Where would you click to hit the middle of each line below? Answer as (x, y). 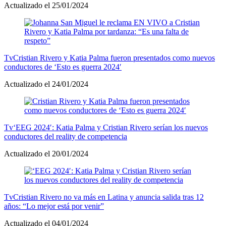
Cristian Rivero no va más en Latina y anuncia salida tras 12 (108, 197)
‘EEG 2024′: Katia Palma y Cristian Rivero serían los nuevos (110, 127)
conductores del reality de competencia (66, 136)
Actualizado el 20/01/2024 (46, 153)
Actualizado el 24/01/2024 (46, 84)
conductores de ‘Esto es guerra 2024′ (63, 67)
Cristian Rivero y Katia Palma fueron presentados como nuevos (114, 58)
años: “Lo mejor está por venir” (54, 206)
